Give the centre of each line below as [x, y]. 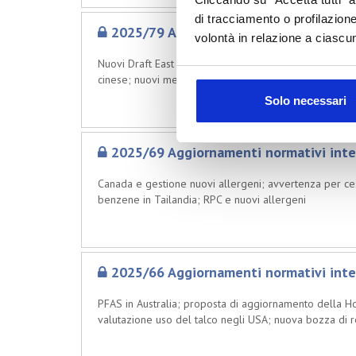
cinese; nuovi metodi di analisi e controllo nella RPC [222, 79]
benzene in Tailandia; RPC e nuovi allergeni [202, 199]
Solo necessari [306, 101]
